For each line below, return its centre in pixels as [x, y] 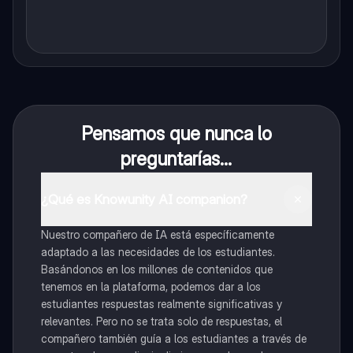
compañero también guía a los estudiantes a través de [173, 339]
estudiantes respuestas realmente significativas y [161, 304]
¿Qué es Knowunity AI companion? [144, 199]
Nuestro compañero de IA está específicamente [157, 235]
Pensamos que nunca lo [176, 134]
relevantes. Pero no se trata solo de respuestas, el [161, 321]
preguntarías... [176, 159]
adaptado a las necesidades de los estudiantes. [158, 252]
